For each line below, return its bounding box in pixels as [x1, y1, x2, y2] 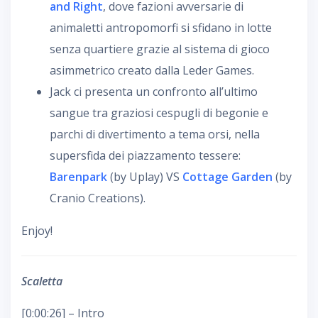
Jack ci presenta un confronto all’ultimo [50, 83, 258, 99]
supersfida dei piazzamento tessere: [50, 147, 241, 163]
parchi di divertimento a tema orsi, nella [50, 126, 260, 142]
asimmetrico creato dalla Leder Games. [50, 62, 254, 78]
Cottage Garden [182, 168, 273, 185]
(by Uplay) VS [107, 168, 182, 185]
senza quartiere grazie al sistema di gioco [50, 40, 270, 57]
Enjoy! [21, 222, 53, 238]
